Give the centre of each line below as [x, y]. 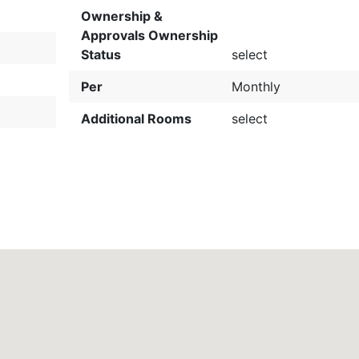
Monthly [256, 87]
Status [101, 54]
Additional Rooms [136, 119]
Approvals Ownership [149, 35]
